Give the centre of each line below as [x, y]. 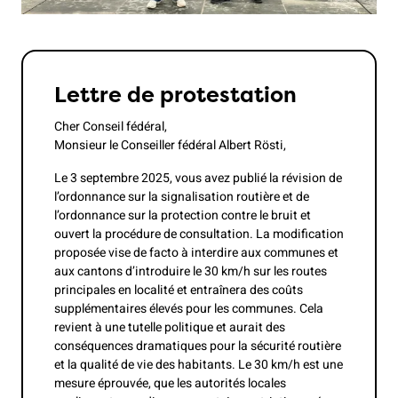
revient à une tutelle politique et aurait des [170, 328]
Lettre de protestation [175, 94]
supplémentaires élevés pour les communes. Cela [189, 309]
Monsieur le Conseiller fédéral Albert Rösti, [171, 145]
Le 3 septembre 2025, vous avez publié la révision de [198, 179]
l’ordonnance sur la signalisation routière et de [182, 197]
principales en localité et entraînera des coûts [179, 291]
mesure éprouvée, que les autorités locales [170, 384]
